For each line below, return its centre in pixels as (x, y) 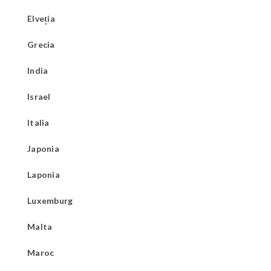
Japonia (43, 148)
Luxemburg (50, 200)
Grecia (41, 44)
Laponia (44, 174)
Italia (38, 122)
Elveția (41, 18)
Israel (39, 96)
